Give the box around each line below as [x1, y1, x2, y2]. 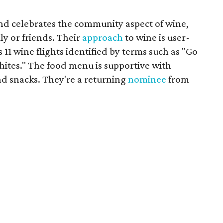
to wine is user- [123, 31, 190, 43]
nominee [128, 73, 166, 85]
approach [82, 31, 123, 43]
